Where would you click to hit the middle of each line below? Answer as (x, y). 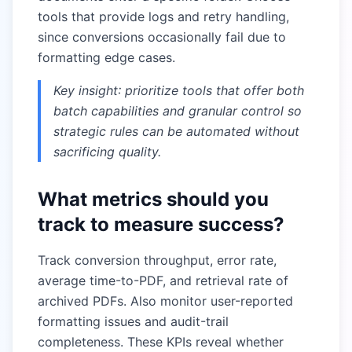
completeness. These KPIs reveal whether (161, 342)
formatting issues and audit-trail (133, 321)
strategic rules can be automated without (176, 131)
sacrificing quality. (107, 152)
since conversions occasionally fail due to (162, 37)
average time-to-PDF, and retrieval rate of (163, 280)
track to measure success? (161, 224)
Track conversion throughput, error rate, (157, 260)
